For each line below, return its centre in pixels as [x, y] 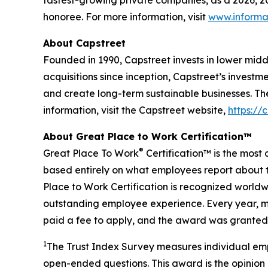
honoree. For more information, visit [126, 17]
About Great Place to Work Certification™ [147, 137]
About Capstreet [84, 43]
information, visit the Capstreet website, [135, 110]
